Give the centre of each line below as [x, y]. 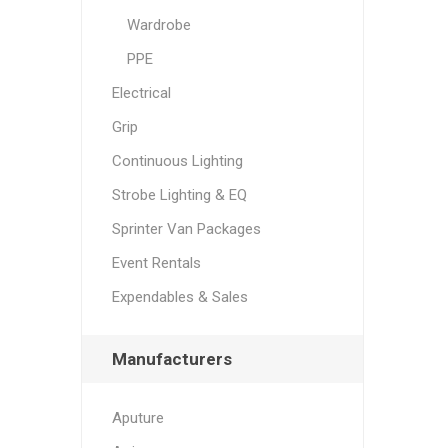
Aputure [137, 418]
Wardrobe [158, 25]
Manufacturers [171, 359]
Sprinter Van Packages [186, 229]
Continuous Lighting [177, 161]
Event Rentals [156, 263]
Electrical [141, 93]
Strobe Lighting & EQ [179, 195]
